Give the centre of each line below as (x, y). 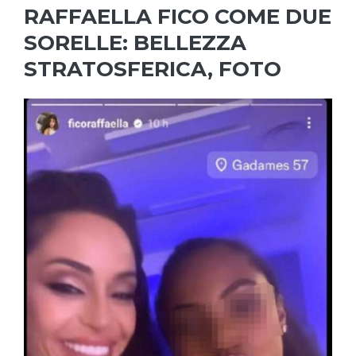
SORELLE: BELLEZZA (135, 43)
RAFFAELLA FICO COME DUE (178, 17)
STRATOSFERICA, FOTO (153, 70)
